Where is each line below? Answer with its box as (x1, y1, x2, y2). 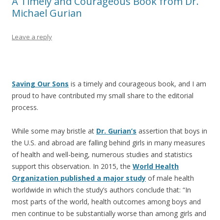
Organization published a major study (12, 173, 146, 183)
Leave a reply (12, 32, 52, 41)
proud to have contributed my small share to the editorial (12, 91, 193, 100)
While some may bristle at (12, 126, 96, 136)
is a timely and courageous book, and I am (69, 79, 206, 88)
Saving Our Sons (12, 79, 69, 88)
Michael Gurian (12, 6, 82, 20)
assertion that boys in (137, 126, 207, 136)
